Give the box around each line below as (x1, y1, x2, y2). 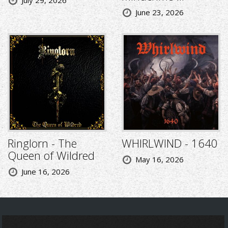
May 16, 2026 (135, 154, 184, 165)
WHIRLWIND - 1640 (122, 135, 218, 151)
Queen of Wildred (8, 148, 95, 163)
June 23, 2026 (135, 7, 184, 18)
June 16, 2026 (21, 166, 70, 177)
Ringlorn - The (8, 135, 77, 151)
